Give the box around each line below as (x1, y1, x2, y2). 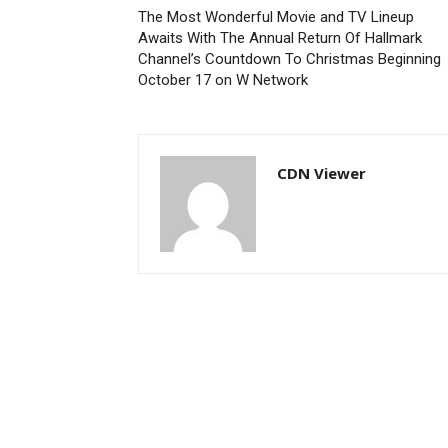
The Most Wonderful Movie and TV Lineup (138, 8, 414, 26)
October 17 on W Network (138, 71, 308, 89)
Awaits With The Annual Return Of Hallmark (138, 29, 422, 47)
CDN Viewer (277, 163, 366, 183)
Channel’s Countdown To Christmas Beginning (138, 50, 441, 68)
